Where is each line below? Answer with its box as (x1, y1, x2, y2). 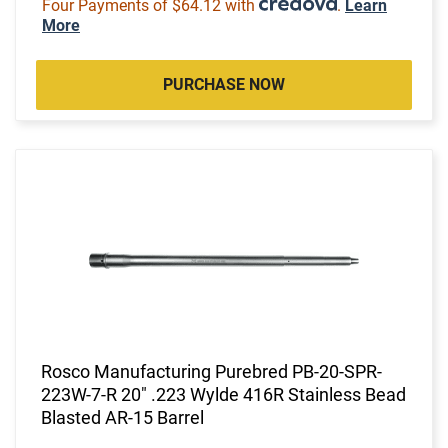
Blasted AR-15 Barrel (41, 406, 204, 428)
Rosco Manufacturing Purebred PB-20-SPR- (41, 360, 382, 382)
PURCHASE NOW (163, 74, 285, 94)
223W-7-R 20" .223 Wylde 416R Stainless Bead (41, 383, 406, 405)
